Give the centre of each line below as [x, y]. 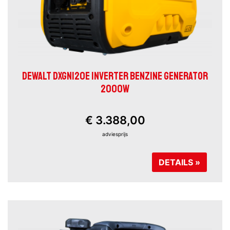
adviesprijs [115, 134]
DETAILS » [179, 162]
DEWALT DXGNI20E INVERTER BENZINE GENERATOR [115, 76]
